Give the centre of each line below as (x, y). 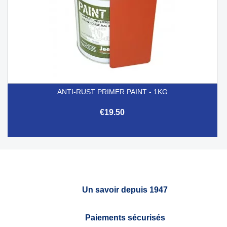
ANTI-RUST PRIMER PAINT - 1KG (112, 91)
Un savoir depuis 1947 (125, 190)
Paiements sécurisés (125, 217)
